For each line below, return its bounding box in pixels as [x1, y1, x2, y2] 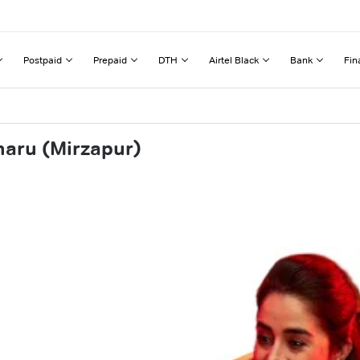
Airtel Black [209, 53, 259, 66]
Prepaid [93, 53, 127, 66]
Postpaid [23, 53, 62, 66]
